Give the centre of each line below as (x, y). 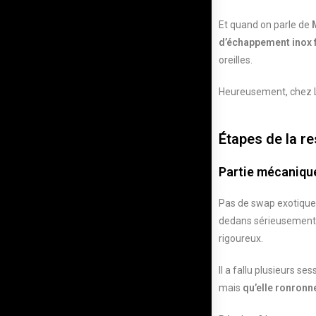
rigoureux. (241, 238)
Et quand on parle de (265, 24)
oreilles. (236, 60)
